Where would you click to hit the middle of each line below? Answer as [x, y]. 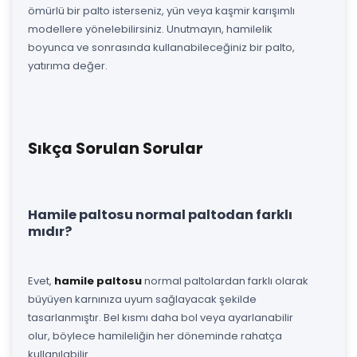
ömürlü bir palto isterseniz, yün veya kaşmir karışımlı [161, 10]
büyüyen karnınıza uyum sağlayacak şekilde [142, 299]
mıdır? [50, 231]
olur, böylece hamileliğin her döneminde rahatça [155, 335]
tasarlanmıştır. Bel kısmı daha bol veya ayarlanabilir [161, 317]
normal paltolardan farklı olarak [225, 280]
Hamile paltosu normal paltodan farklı [160, 214]
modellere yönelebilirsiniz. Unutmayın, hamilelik [150, 29]
